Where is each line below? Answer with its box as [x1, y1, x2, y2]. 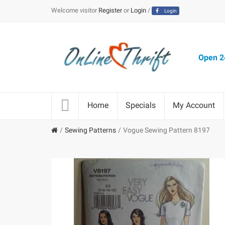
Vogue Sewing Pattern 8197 [123, 126, 210, 134]
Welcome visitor [51, 6, 97, 14]
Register [98, 6, 122, 14]
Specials [126, 100, 156, 110]
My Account [173, 100, 215, 110]
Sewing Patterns [65, 126, 116, 134]
